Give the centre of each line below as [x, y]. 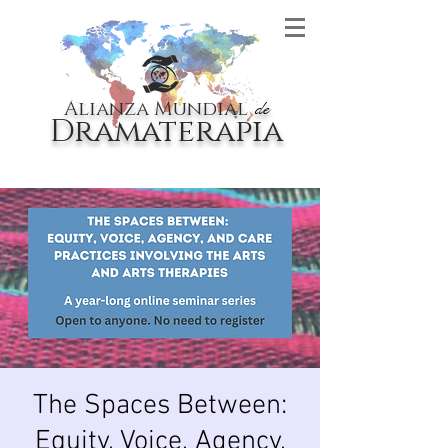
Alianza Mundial [156, 109]
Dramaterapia [166, 132]
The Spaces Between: [160, 406]
